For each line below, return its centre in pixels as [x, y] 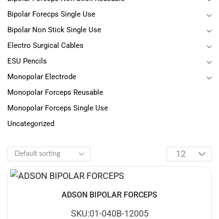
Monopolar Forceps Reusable [55, 93]
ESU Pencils [27, 61]
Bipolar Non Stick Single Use [54, 30]
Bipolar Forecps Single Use [51, 14]
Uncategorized [31, 124]
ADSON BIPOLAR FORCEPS [109, 195]
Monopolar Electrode [42, 77]
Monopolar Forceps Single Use [58, 108]
